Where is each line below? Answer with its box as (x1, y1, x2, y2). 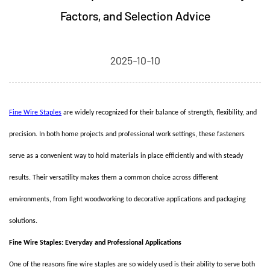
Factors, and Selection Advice (60, 8, 210, 23)
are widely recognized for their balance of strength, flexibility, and (61, 109, 257, 116)
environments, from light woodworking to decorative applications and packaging (9, 196, 246, 203)
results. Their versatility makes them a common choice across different (9, 174, 218, 181)
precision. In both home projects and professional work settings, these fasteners (9, 131, 245, 138)
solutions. (9, 218, 37, 225)
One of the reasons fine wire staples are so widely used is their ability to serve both (9, 261, 255, 268)
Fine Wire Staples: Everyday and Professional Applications (9, 239, 181, 246)
